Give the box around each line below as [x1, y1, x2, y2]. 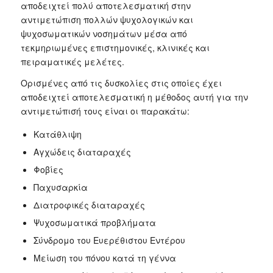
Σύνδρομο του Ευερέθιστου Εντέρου [33, 234, 185, 247]
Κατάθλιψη [33, 128, 82, 141]
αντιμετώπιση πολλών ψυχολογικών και [20, 13, 193, 26]
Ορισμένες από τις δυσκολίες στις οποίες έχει [20, 77, 222, 90]
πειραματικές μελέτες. [20, 55, 124, 68]
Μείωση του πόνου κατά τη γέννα [33, 252, 176, 264]
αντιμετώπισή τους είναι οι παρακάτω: [20, 105, 190, 118]
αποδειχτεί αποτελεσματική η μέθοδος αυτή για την [20, 91, 248, 104]
